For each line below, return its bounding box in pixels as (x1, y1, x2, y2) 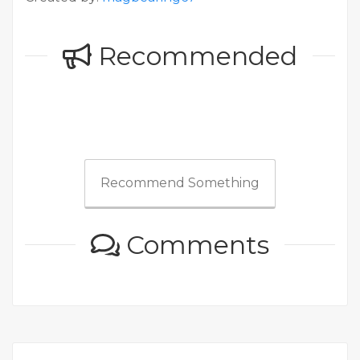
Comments (120, 229, 269, 261)
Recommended (92, 40, 297, 72)
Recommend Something (100, 175, 260, 191)
